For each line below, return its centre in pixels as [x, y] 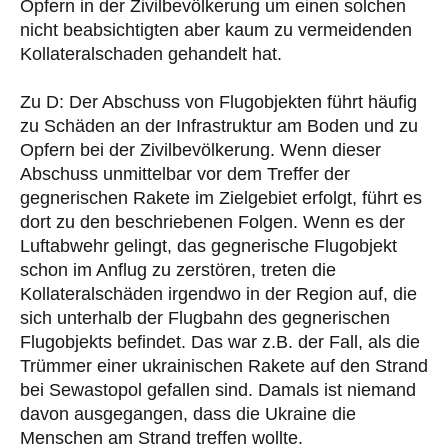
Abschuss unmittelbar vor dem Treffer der [185, 174]
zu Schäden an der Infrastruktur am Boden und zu [219, 126]
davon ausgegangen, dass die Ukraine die [188, 414]
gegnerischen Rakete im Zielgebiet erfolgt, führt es [221, 198]
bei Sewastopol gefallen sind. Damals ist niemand [218, 390]
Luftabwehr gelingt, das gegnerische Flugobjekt [208, 246]
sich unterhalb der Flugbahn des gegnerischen [205, 318]
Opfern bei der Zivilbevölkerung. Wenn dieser [200, 150]
